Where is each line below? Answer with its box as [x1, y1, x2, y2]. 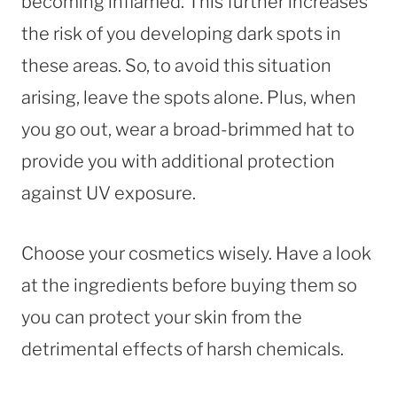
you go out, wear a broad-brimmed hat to [21, 118, 354, 140]
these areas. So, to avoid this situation [21, 54, 331, 76]
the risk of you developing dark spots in [21, 22, 341, 44]
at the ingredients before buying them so [21, 274, 357, 296]
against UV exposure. [21, 182, 196, 204]
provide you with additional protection [21, 150, 335, 172]
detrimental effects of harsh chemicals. [21, 338, 344, 360]
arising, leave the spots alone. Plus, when [21, 86, 356, 108]
